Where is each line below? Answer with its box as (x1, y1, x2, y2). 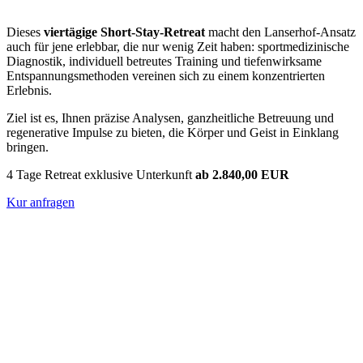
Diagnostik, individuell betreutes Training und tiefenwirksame (6, 53, 322, 68)
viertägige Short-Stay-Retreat (44, 24, 205, 39)
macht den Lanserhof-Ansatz (205, 24, 356, 39)
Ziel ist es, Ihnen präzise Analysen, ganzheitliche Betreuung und (6, 110, 334, 125)
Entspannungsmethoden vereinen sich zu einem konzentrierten (6, 68, 325, 83)
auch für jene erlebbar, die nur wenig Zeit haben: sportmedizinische (6, 39, 349, 53)
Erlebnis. (6, 83, 52, 97)
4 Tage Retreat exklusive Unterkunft (6, 167, 195, 181)
